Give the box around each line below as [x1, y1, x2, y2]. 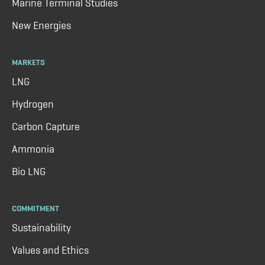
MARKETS [12, 57, 45, 67]
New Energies [12, 19, 71, 31]
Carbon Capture [12, 120, 80, 132]
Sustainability [12, 221, 71, 234]
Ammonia [12, 143, 54, 155]
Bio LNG [12, 165, 46, 177]
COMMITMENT [12, 203, 59, 213]
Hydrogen [12, 98, 54, 110]
